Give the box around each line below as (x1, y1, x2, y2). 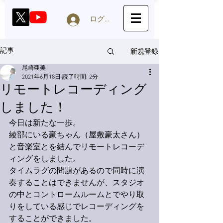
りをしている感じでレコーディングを (9, 202, 144, 212)
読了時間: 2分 (62, 74, 98, 81)
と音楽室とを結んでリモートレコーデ (9, 142, 144, 152)
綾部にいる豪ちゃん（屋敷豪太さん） (9, 130, 144, 140)
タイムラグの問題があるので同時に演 (9, 166, 144, 176)
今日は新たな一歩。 (9, 118, 81, 128)
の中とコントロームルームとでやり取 (9, 190, 144, 200)
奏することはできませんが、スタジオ (9, 178, 144, 188)
